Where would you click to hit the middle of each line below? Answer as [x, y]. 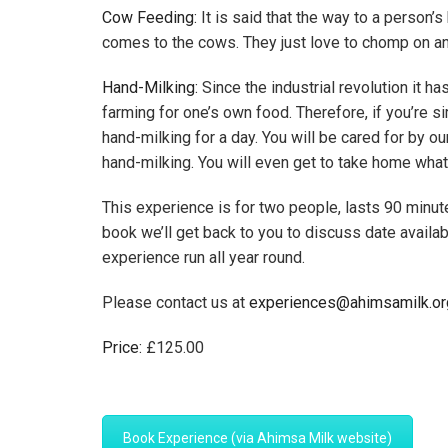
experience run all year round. [203, 257]
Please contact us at [175, 302]
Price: [122, 347]
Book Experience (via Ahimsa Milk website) [257, 438]
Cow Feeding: [149, 17]
